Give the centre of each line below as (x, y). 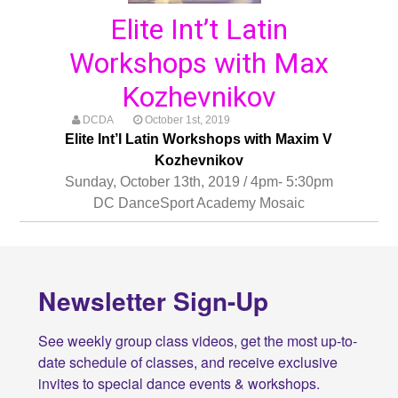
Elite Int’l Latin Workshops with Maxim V (199, 139)
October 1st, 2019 (186, 119)
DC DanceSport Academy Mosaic (199, 203)
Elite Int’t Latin (199, 29)
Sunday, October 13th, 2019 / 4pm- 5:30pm (199, 182)
